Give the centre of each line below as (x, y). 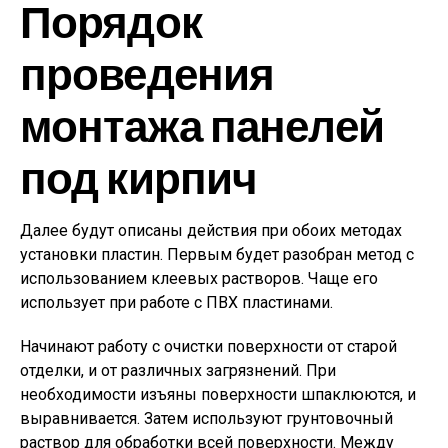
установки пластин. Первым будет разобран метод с (217, 254)
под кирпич (139, 176)
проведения (147, 72)
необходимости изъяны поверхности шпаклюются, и (218, 394)
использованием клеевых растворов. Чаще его (199, 278)
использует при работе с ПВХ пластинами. (176, 302)
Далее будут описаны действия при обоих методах (211, 230)
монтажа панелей (202, 124)
